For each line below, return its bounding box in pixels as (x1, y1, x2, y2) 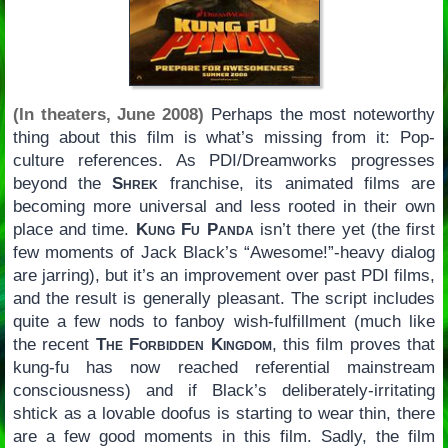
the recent (12, 334, 96, 354)
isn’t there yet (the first (253, 219, 436, 239)
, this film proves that (271, 334, 436, 354)
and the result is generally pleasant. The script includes (12, 288, 436, 308)
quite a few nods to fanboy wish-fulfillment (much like (12, 311, 436, 331)
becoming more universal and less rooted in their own (12, 196, 436, 216)
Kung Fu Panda (135, 219, 254, 239)
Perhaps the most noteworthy (204, 104, 436, 124)
